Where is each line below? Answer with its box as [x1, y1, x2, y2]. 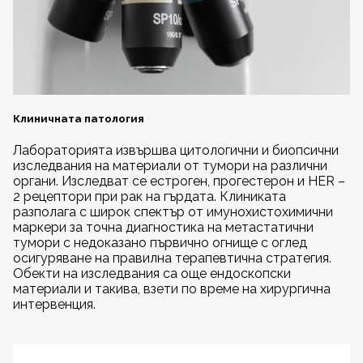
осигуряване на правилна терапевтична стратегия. [13, 250, 331, 267]
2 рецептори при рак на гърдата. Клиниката [13, 189, 286, 205]
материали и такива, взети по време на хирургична [13, 281, 331, 297]
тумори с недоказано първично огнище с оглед [13, 235, 307, 251]
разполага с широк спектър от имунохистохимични [13, 204, 333, 220]
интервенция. [13, 297, 96, 313]
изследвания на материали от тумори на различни [13, 158, 327, 174]
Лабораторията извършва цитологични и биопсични [13, 143, 339, 159]
